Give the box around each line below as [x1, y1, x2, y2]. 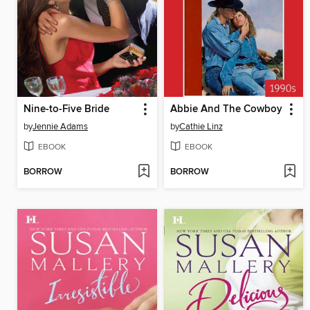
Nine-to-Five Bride [24, 102, 109, 116]
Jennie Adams [33, 120, 88, 132]
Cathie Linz [179, 120, 223, 132]
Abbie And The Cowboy [170, 102, 282, 116]
